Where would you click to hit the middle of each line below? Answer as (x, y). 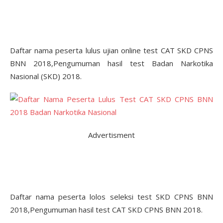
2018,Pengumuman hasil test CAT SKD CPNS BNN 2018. (106, 210)
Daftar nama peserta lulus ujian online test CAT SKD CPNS (111, 50)
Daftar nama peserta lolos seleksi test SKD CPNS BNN (111, 197)
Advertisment (111, 135)
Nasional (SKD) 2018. (46, 76)
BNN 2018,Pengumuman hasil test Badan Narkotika (111, 63)
